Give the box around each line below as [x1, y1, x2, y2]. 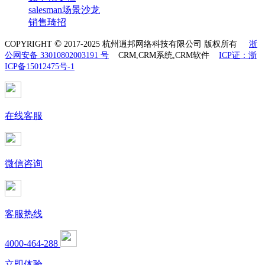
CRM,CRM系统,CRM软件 [109, 50, 219, 60]
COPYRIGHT [5, 39, 52, 49]
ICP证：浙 [219, 50, 257, 60]
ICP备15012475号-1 [5, 62, 75, 71]
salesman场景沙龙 [28, 4, 100, 15]
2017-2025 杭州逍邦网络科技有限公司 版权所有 [62, 39, 249, 49]
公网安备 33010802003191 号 [5, 50, 109, 60]
